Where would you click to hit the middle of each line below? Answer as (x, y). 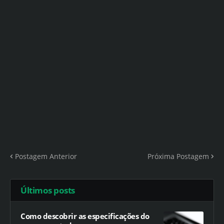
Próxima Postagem (178, 156)
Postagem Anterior (46, 156)
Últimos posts (48, 190)
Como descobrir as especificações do (85, 216)
